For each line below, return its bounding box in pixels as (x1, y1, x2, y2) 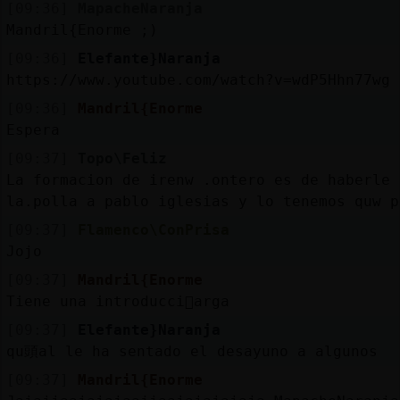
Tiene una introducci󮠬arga (5, 292, 229, 310)
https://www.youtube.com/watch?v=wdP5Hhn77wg (5, 71, 390, 88)
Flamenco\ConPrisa (77, 221, 229, 238)
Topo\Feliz (77, 149, 167, 167)
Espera (5, 121, 60, 138)
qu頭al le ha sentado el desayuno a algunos (5, 342, 378, 360)
